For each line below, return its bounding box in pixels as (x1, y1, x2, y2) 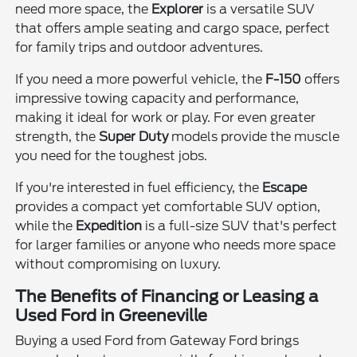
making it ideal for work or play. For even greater (15, 110, 316, 126)
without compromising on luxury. (15, 257, 222, 273)
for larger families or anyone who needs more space (15, 237, 336, 253)
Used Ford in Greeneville (15, 306, 208, 326)
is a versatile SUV (203, 2, 316, 18)
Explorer (151, 2, 204, 18)
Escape (262, 180, 308, 196)
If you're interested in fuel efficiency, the (15, 180, 263, 196)
